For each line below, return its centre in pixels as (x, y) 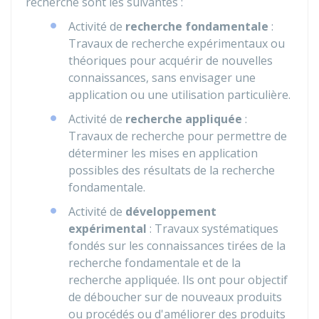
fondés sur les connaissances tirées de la (177, 246)
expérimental (108, 229)
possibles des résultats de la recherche (172, 170)
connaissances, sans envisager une (162, 78)
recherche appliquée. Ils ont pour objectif (178, 280)
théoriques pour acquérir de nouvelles (171, 61)
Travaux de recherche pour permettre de (178, 136)
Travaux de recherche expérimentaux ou (177, 43)
